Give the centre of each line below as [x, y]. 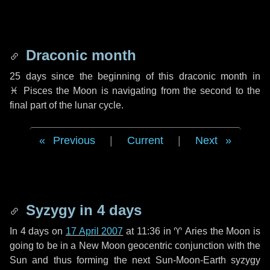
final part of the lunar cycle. [67, 105]
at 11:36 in [149, 231]
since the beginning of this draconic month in [153, 76]
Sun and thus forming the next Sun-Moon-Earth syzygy [135, 260]
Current [145, 140]
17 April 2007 [94, 231]
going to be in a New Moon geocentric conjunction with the [135, 246]
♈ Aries [190, 231]
